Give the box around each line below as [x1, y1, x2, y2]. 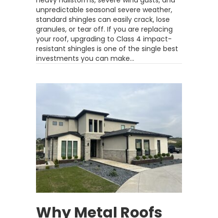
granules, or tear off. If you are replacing [36, 24, 173, 34]
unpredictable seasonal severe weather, [36, 5, 172, 15]
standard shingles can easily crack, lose [36, 15, 170, 24]
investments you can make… [36, 54, 134, 63]
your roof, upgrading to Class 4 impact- [36, 34, 172, 44]
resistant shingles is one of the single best [36, 44, 178, 54]
